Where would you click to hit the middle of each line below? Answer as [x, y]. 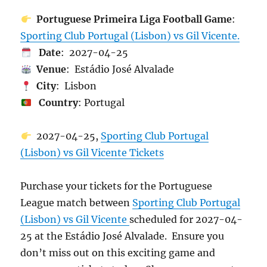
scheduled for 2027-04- [186, 219]
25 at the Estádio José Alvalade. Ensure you [122, 236]
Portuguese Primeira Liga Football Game [131, 19]
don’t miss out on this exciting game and [118, 253]
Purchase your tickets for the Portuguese [117, 186]
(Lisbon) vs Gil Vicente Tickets [92, 153]
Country [57, 103]
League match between [77, 203]
